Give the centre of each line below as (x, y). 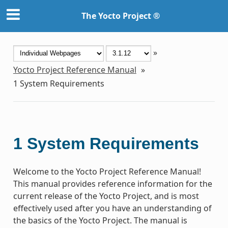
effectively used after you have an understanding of (112, 208)
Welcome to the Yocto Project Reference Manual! (107, 171)
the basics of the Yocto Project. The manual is (100, 220)
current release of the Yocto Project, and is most (106, 196)
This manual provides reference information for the (112, 183)
